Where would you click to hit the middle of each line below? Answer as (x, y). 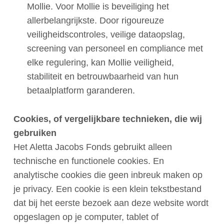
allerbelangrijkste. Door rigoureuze (95, 21)
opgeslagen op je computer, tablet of (86, 217)
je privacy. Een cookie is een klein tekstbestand (107, 189)
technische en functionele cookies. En (88, 161)
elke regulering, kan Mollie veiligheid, (100, 63)
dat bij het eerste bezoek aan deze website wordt (111, 203)
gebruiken (36, 133)
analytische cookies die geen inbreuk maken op (108, 175)
